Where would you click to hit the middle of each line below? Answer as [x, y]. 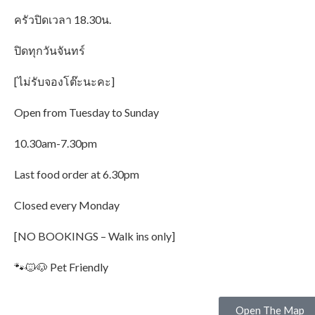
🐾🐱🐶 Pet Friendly [61, 267]
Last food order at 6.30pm [77, 174]
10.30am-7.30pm [56, 143]
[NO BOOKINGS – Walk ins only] [95, 236]
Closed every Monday [67, 205]
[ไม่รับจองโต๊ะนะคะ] [64, 81]
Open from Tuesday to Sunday [86, 112]
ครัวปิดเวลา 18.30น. [63, 19]
